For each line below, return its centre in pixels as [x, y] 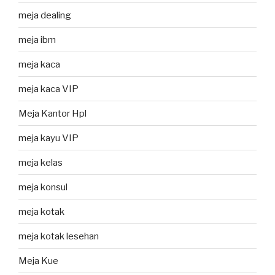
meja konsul [43, 187]
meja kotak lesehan [59, 236]
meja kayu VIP [48, 138]
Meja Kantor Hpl [52, 113]
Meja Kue [38, 261]
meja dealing [45, 15]
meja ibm [37, 40]
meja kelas [41, 162]
